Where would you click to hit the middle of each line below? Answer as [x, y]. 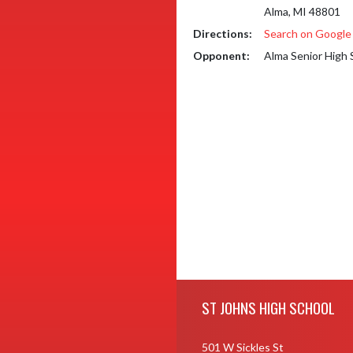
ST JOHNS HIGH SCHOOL [268, 307]
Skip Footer [204, 287]
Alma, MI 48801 [302, 11]
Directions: [223, 33]
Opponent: [221, 56]
